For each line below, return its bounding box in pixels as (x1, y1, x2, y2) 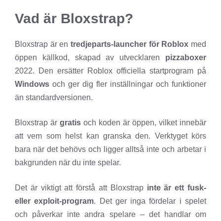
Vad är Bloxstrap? (15, 11, 133, 27)
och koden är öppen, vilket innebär (81, 118, 206, 127)
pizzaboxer (165, 53, 206, 62)
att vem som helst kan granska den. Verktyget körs (15, 132, 206, 141)
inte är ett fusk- (147, 184, 207, 192)
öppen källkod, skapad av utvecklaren (15, 53, 165, 62)
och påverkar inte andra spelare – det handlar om (15, 210, 206, 219)
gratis (60, 118, 81, 127)
